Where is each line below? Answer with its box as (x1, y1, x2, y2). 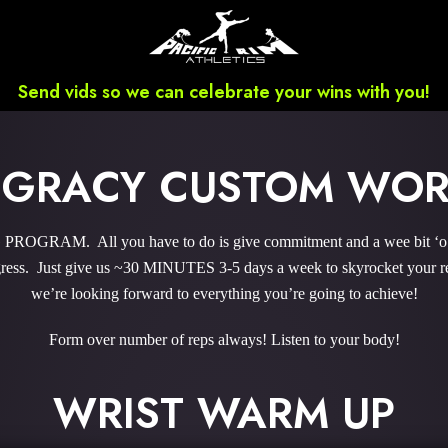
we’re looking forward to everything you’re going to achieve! (30, 285, 418, 302)
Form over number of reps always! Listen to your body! (48, 331, 400, 348)
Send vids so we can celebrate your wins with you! (18, 79, 430, 105)
